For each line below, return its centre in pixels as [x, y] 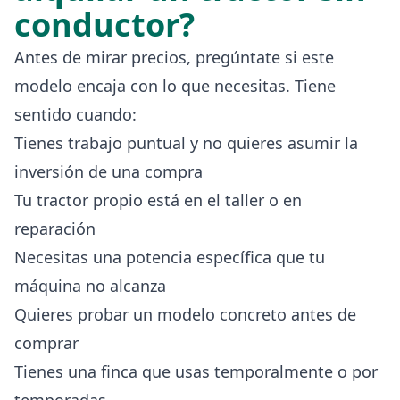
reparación [55, 228]
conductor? [104, 24]
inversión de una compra [108, 171]
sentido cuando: [75, 114]
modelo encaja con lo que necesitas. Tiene [175, 85]
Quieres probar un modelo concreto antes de [185, 314]
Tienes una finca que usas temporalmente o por [196, 371]
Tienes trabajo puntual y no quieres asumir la [186, 142]
